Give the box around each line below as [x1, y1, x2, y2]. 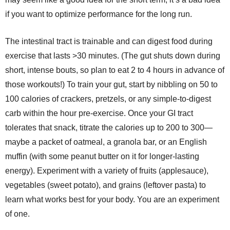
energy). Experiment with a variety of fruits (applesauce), [5, 166, 208, 175]
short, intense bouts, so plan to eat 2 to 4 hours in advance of [5, 66, 224, 74]
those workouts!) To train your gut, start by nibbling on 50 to [5, 80, 218, 89]
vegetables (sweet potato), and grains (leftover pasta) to [5, 181, 206, 189]
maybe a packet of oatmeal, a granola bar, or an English [5, 138, 207, 146]
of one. [5, 209, 30, 218]
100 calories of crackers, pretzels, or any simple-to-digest [5, 94, 211, 103]
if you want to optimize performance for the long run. [5, 10, 192, 18]
